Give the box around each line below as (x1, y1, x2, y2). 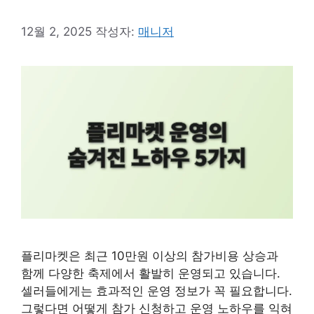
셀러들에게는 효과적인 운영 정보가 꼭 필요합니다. (21, 284, 292, 299)
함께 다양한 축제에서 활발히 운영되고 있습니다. (21, 266, 280, 281)
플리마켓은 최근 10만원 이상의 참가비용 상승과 (21, 249, 278, 264)
